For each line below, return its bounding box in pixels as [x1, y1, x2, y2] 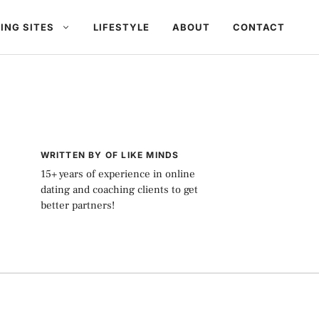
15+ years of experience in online [40, 167, 195, 181]
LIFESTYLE [93, 21, 150, 33]
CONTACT [233, 21, 285, 33]
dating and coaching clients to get [40, 183, 198, 197]
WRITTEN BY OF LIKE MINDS [40, 150, 179, 160]
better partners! [40, 199, 115, 212]
